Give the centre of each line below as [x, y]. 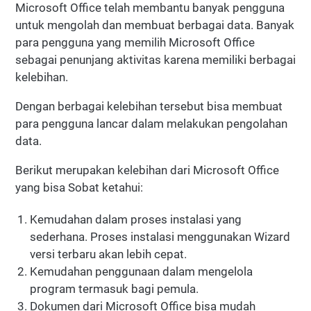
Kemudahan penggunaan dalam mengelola [142, 272]
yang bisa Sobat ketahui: [79, 187]
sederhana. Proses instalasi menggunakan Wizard [160, 237]
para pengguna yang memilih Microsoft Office [135, 42]
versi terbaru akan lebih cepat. [109, 254]
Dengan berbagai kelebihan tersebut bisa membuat [149, 106]
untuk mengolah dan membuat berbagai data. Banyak [155, 25]
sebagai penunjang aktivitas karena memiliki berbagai [155, 59]
